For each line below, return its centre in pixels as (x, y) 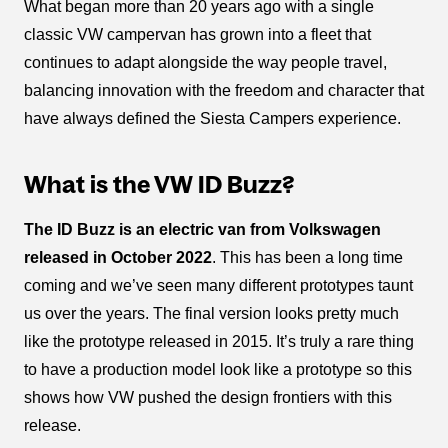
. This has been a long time (307, 257)
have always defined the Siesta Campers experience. (212, 118)
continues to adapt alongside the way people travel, (205, 62)
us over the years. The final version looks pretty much (211, 313)
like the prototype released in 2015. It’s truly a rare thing (219, 341)
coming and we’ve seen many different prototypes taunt (218, 285)
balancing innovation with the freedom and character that (224, 90)
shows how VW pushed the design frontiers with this (208, 397)
